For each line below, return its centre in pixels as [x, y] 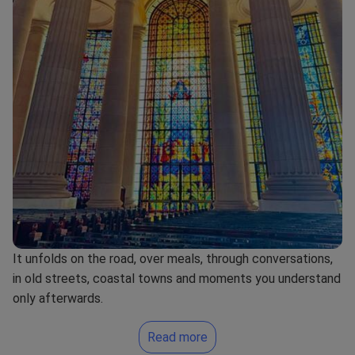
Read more [177, 337]
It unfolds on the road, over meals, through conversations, [173, 258]
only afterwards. [58, 298]
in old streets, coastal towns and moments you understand [177, 278]
